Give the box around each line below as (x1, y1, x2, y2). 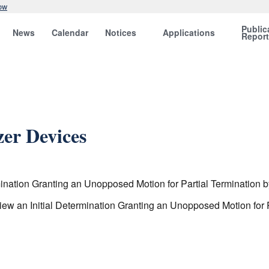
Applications (163, 26, 216, 38)
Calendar (52, 26, 89, 38)
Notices (105, 26, 137, 38)
